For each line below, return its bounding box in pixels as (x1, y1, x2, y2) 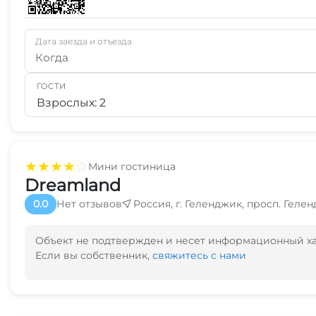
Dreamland (25, 175, 121, 195)
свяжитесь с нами (152, 249, 246, 262)
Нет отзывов (56, 197, 122, 210)
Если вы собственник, (35, 249, 152, 262)
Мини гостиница (88, 159, 176, 173)
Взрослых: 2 (37, 96, 106, 109)
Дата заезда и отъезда (35, 36, 132, 47)
